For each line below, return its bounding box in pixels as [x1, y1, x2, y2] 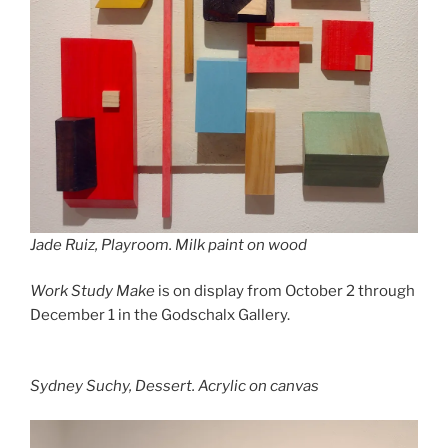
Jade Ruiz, [30, 235, 101, 254]
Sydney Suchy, [30, 376, 135, 395]
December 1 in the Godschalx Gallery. [30, 306, 290, 325]
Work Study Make [30, 282, 158, 301]
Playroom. [101, 235, 172, 254]
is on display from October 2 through [158, 282, 415, 301]
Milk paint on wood [172, 235, 307, 254]
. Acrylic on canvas [192, 376, 319, 395]
